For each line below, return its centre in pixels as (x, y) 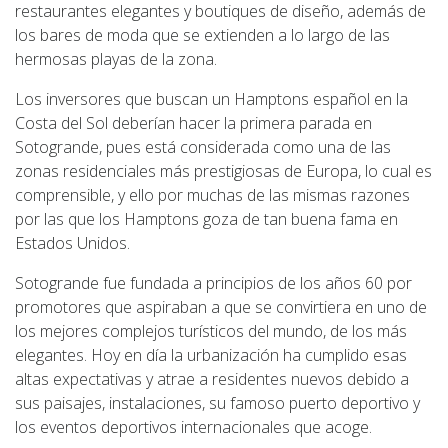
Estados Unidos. (72, 243)
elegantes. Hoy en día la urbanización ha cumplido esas (211, 355)
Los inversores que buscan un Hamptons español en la (211, 99)
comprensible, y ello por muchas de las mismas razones (212, 195)
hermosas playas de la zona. (116, 59)
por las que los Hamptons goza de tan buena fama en (206, 219)
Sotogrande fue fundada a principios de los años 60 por (213, 283)
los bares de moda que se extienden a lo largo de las (202, 35)
